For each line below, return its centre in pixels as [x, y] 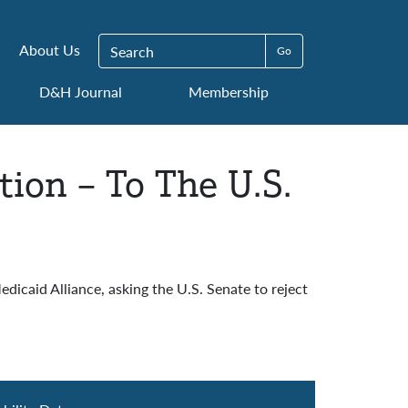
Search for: [131, 43]
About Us [50, 50]
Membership [228, 92]
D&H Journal [80, 92]
